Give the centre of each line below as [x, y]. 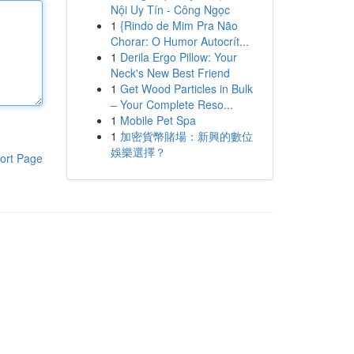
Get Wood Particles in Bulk [186, 88]
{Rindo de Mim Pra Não [179, 25]
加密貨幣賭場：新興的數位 [186, 136]
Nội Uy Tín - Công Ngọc [170, 9]
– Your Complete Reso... [171, 104]
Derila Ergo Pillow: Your [178, 57]
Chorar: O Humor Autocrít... [179, 41]
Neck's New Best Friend [170, 73]
